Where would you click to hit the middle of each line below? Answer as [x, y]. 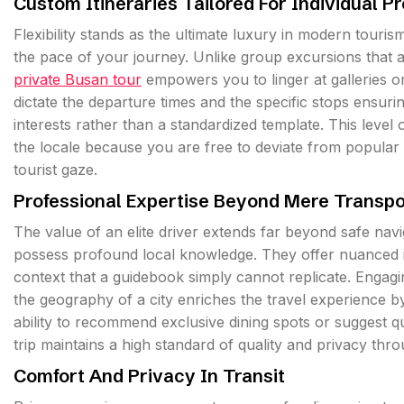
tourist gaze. [55, 170]
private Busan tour [78, 79]
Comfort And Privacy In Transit [149, 376]
